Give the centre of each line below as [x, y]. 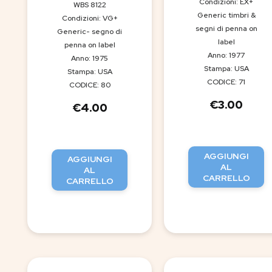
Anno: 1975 [90, 59]
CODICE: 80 [90, 85]
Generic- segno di [90, 32]
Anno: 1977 [226, 56]
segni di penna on [226, 29]
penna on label [90, 45]
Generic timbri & [226, 15]
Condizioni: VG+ [90, 19]
